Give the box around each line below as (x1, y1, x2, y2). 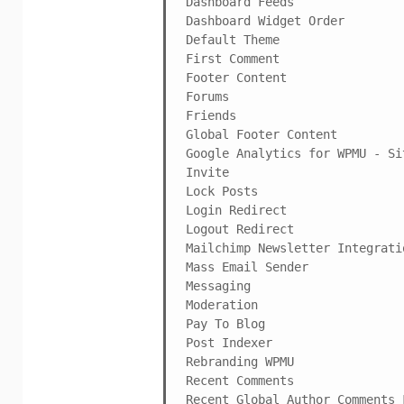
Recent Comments (186, 372, 294, 388)
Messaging (186, 278, 251, 293)
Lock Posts (186, 183, 258, 198)
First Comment (186, 50, 280, 66)
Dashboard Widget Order (186, 13, 344, 28)
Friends (186, 107, 236, 123)
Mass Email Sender (186, 259, 308, 274)
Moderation (186, 297, 258, 312)
